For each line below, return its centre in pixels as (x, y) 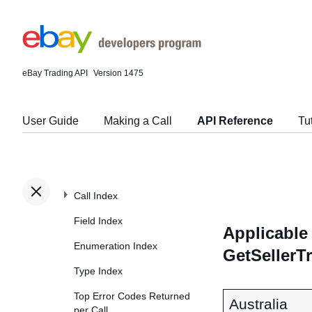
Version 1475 (118, 73)
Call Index (96, 196)
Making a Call (138, 121)
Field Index (98, 221)
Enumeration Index (116, 246)
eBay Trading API (55, 73)
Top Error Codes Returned (132, 296)
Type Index (98, 271)
